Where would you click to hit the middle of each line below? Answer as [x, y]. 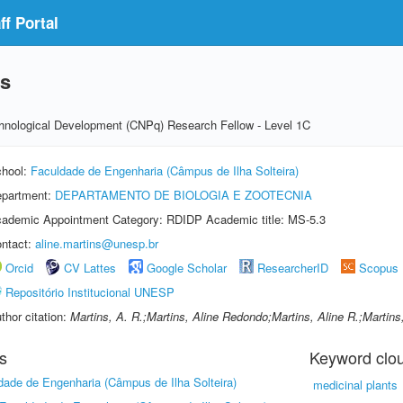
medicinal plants [355, 385]
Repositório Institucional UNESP [90, 292]
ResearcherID [295, 268]
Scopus [379, 268]
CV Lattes [90, 268]
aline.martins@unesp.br [97, 243]
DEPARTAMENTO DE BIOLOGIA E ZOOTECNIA [184, 195]
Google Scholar [187, 268]
